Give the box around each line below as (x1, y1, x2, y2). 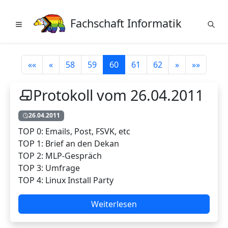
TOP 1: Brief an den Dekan (18, 137, 119, 149)
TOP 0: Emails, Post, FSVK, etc (18, 125, 130, 137)
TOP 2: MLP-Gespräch (18, 150, 102, 161)
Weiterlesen (91, 198, 137, 210)
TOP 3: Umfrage (18, 162, 80, 174)
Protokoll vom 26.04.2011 (33, 85, 204, 105)
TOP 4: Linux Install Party (18, 174, 113, 186)
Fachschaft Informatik (70, 16, 182, 31)
